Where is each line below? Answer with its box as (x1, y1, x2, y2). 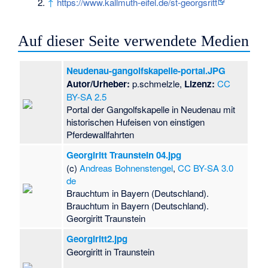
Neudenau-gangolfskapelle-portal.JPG (66, 64, 226, 78)
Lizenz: (184, 77, 215, 91)
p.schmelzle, (130, 77, 185, 90)
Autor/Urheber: (66, 77, 130, 91)
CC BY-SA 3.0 (178, 162, 234, 175)
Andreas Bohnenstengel (80, 162, 173, 175)
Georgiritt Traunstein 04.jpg (66, 148, 182, 162)
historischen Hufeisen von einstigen (66, 115, 205, 129)
